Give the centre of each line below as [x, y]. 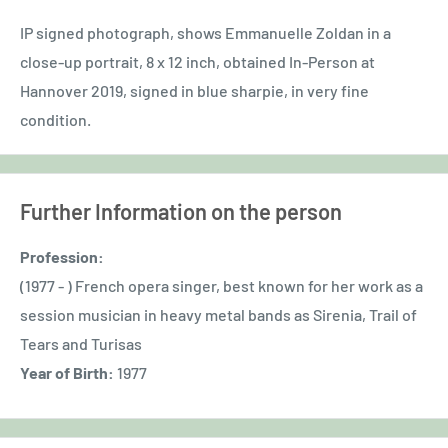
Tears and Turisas [81, 343]
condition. [55, 119]
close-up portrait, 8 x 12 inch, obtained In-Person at [197, 61]
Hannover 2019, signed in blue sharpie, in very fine [194, 90]
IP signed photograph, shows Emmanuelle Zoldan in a [205, 32]
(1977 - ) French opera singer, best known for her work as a [221, 285]
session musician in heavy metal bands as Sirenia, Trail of [218, 314]
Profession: [62, 256]
